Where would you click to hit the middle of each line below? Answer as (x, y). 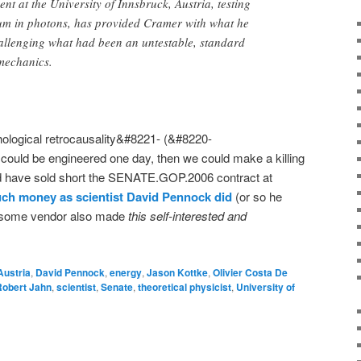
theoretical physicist (185, 286)
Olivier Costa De (250, 272)
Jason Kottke (177, 272)
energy (126, 272)
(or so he (257, 197)
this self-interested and (187, 216)
